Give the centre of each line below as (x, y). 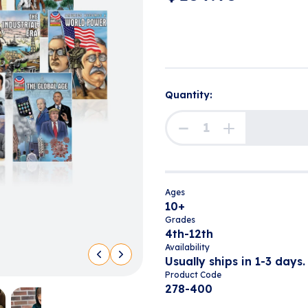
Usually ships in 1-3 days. (235, 261)
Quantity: (189, 95)
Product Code (193, 275)
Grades (180, 220)
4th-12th (189, 234)
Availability (187, 247)
